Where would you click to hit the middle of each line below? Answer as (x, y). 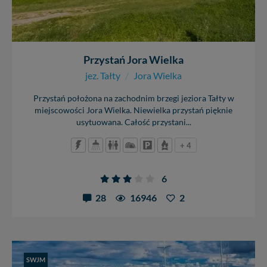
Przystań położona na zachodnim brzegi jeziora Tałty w (133, 98)
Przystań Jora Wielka (133, 59)
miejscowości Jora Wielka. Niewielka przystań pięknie (133, 110)
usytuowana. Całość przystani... (133, 122)
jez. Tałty (103, 75)
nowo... (44, 7)
